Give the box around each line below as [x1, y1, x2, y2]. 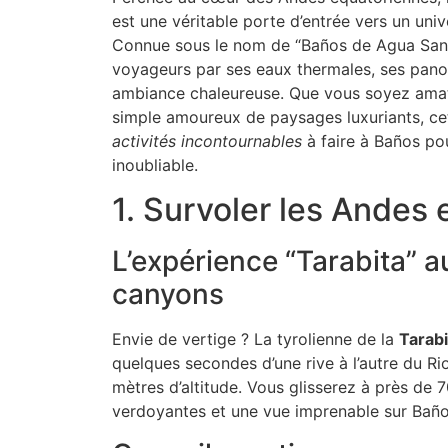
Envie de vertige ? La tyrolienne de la [112, 329, 399, 350]
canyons [112, 277, 224, 312]
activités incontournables [112, 131, 302, 152]
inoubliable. [112, 155, 198, 176]
